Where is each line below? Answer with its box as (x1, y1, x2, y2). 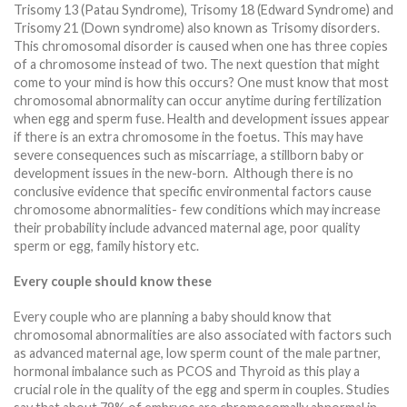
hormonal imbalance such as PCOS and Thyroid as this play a (14, 362, 360, 379)
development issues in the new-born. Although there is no (14, 165, 353, 182)
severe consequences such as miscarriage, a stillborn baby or (14, 147, 364, 164)
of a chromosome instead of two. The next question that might (14, 56, 380, 73)
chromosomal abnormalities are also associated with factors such (14, 326, 392, 342)
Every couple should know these (14, 273, 212, 290)
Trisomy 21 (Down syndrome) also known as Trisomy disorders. (14, 20, 380, 36)
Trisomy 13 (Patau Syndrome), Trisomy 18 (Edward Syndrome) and (14, 2, 393, 18)
